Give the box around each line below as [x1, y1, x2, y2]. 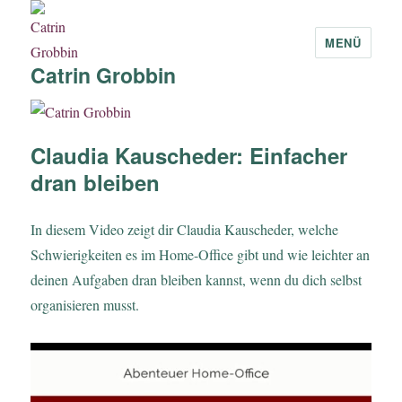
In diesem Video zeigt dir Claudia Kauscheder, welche [31, 220, 339, 240]
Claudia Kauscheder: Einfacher [31, 140, 348, 171]
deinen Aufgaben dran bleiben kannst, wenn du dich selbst [31, 270, 363, 290]
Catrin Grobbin [31, 60, 177, 90]
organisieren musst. [31, 295, 140, 315]
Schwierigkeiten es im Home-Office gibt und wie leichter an [31, 245, 371, 265]
